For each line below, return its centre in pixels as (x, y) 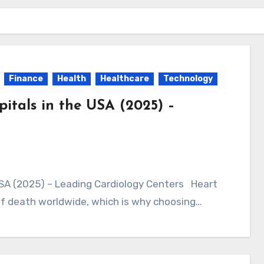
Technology (188, 79)
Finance (26, 79)
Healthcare (125, 79)
